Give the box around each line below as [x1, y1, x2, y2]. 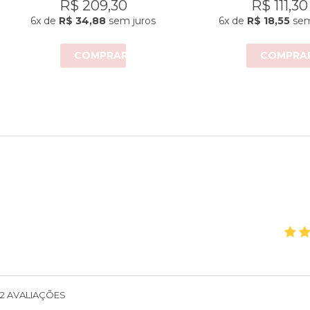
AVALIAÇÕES [5, 289, 66, 300]
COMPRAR [73, 48, 128, 62]
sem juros [106, 14, 156, 27]
